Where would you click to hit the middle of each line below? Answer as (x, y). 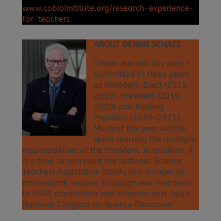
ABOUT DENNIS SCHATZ (137, 44)
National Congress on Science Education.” (99, 204)
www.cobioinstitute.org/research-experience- (108, 8)
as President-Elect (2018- (143, 85)
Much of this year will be (140, 128)
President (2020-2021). (138, 117)
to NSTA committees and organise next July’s (106, 193)
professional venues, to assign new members (106, 183)
